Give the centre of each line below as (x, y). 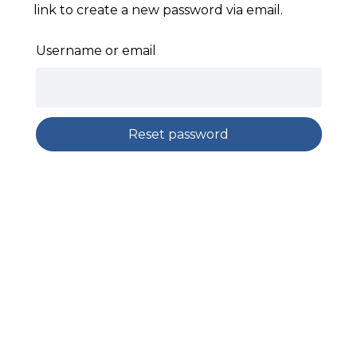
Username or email (96, 51)
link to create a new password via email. (158, 10)
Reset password (178, 135)
